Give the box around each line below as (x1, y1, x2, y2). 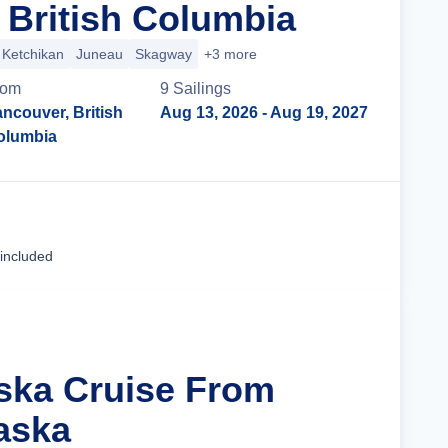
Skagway (135, 46, 192, 62)
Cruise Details (242, 227, 348, 244)
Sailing (173, 80, 223, 97)
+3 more (204, 46, 257, 62)
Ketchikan (2, 46, 64, 62)
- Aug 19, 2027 (258, 104, 368, 121)
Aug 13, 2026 (160, 104, 258, 121)
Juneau (76, 46, 123, 62)
